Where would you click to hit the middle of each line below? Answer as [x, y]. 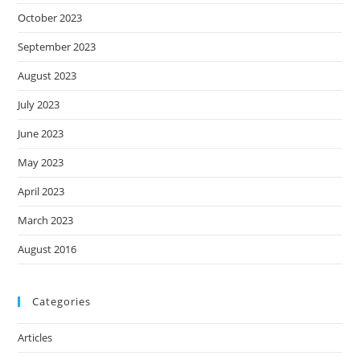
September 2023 [57, 47]
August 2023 [47, 76]
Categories [62, 302]
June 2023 [41, 134]
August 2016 [47, 250]
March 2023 [46, 221]
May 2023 [41, 163]
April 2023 [41, 192]
